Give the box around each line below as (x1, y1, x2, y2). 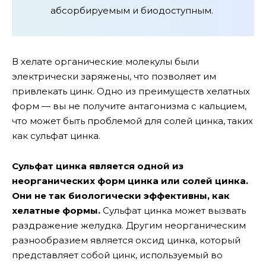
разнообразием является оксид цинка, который (12, 234, 240, 246)
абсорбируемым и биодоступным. (50, 5, 213, 17)
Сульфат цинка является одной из (12, 160, 183, 172)
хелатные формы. (12, 204, 103, 216)
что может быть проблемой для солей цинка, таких (12, 115, 253, 127)
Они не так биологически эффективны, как (12, 189, 230, 201)
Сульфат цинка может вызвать (103, 204, 246, 216)
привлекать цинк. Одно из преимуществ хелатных (12, 85, 250, 97)
